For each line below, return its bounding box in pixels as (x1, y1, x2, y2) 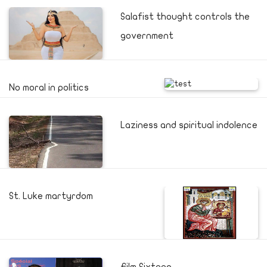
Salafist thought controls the (120, 12, 250, 21)
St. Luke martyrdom (9, 191, 93, 201)
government (120, 31, 173, 41)
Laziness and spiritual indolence (120, 120, 257, 130)
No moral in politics (9, 83, 89, 92)
